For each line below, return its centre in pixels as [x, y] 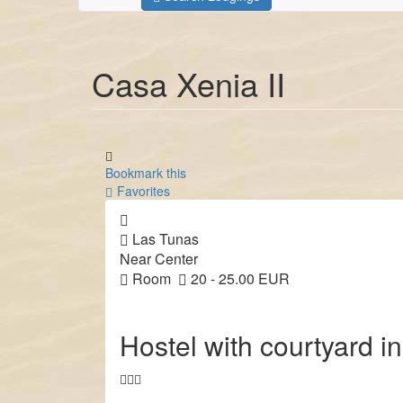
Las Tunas [164, 238]
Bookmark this [146, 172]
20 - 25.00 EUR [238, 278]
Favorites [143, 190]
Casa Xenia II [188, 83]
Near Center [159, 258]
